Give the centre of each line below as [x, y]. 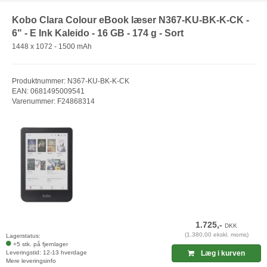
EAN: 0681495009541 [48, 91]
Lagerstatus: [23, 235]
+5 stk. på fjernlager [41, 244]
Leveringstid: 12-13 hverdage [46, 252]
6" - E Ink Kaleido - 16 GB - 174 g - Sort [98, 33]
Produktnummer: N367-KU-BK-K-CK [71, 81]
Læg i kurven [222, 253]
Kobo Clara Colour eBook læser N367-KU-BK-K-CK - [131, 20]
